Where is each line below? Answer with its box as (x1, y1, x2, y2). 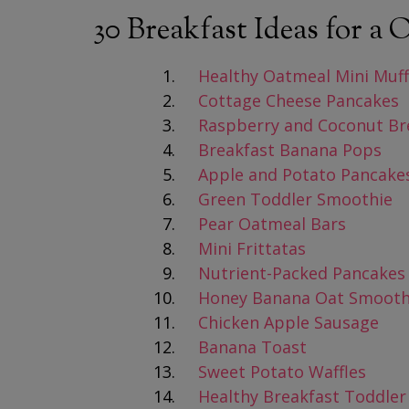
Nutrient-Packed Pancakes (198, 262, 405, 284)
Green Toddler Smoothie (198, 188, 393, 210)
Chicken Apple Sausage (198, 311, 379, 333)
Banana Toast (198, 336, 307, 358)
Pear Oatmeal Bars (198, 213, 346, 235)
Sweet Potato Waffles (198, 361, 366, 383)
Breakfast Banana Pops (198, 139, 382, 161)
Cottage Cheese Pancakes (198, 89, 399, 111)
